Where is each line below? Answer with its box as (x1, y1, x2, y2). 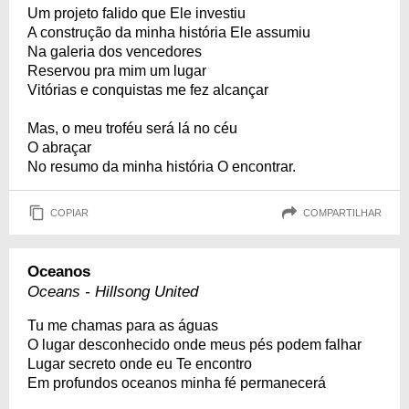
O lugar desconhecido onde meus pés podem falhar (27, 337, 362, 352)
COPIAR (50, 206, 89, 218)
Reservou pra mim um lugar (27, 63, 206, 79)
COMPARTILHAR (303, 206, 382, 218)
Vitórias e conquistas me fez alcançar (27, 82, 268, 98)
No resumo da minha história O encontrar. (27, 159, 296, 174)
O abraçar (27, 140, 91, 155)
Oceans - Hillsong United (27, 283, 198, 300)
